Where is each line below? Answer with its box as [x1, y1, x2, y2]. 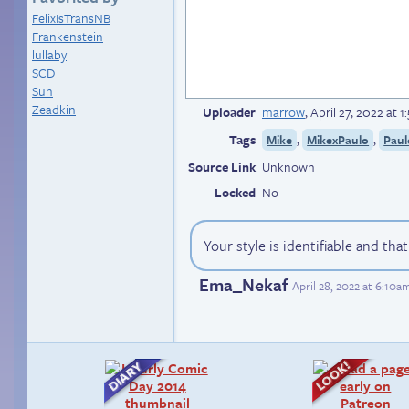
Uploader [203, 102, 256, 121]
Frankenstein [32, 26, 103, 46]
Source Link [188, 157, 256, 176]
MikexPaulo [307, 131, 370, 149]
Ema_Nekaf [199, 272, 288, 298]
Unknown [262, 157, 315, 176]
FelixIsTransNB [32, 8, 110, 27]
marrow [262, 102, 305, 121]
